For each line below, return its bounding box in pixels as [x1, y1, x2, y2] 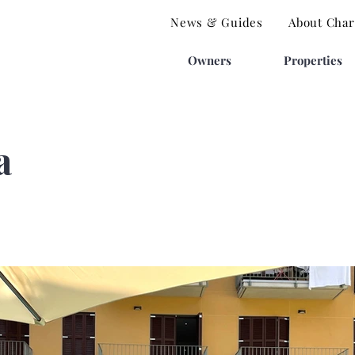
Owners [187, 52, 231, 68]
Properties [284, 52, 342, 68]
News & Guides [170, 14, 263, 30]
